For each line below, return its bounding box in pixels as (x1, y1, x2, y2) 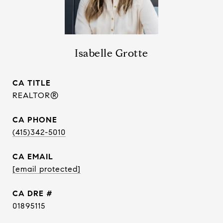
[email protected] (12, 164, 81, 174)
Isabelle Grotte (75, 47, 148, 60)
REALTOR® (12, 91, 59, 100)
